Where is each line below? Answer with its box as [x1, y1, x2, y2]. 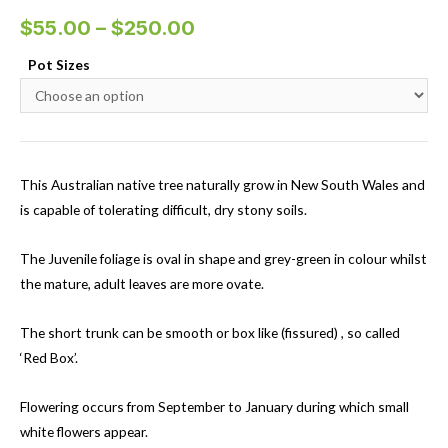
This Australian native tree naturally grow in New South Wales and [20, 176, 425, 194]
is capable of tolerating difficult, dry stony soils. [20, 201, 307, 219]
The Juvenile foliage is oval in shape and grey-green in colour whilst [20, 250, 427, 268]
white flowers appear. [20, 422, 148, 440]
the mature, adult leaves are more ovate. [20, 275, 264, 293]
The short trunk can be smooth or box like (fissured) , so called [20, 324, 400, 342]
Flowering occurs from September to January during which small [20, 397, 409, 415]
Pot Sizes [28, 56, 90, 74]
